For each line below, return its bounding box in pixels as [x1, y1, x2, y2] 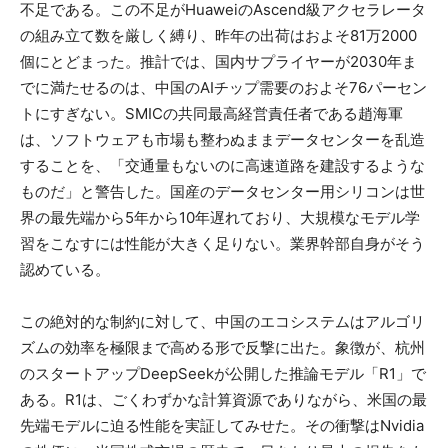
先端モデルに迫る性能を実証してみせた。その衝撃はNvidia [20, 415, 424, 435]
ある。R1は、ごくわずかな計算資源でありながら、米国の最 [20, 389, 427, 409]
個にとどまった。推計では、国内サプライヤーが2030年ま [20, 51, 417, 71]
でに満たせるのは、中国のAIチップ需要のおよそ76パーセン [20, 77, 427, 97]
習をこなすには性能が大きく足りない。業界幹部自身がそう [20, 233, 425, 253]
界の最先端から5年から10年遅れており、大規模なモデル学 [20, 207, 420, 227]
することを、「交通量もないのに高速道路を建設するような [20, 155, 425, 175]
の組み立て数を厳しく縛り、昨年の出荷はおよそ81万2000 [20, 25, 417, 45]
